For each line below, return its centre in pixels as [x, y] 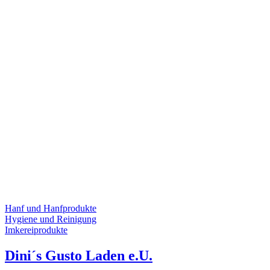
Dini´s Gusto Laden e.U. [79, 256]
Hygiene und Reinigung [51, 219]
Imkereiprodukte [36, 230]
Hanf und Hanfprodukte [51, 209]
